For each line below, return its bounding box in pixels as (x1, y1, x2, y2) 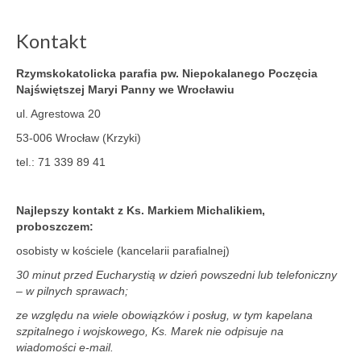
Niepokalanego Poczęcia (182, 66, 317, 80)
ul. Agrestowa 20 (16, 106, 101, 120)
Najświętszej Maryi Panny (16, 82, 159, 96)
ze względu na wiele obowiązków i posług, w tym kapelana (16, 308, 313, 322)
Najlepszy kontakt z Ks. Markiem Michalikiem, (16, 203, 265, 217)
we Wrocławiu (159, 82, 234, 96)
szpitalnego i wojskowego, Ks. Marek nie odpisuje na (16, 324, 284, 338)
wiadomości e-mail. (16, 340, 114, 354)
